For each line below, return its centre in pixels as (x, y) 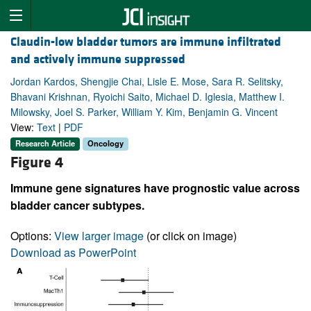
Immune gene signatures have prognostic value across (155, 187)
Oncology (106, 143)
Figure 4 (37, 162)
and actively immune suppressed (98, 60)
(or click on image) (190, 235)
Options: (32, 235)
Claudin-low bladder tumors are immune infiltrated (146, 42)
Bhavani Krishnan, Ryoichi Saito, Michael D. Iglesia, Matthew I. (148, 97)
